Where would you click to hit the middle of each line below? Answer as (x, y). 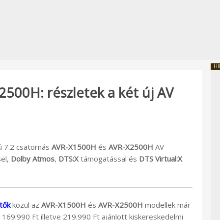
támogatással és (109, 158)
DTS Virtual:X (161, 158)
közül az (26, 205)
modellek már (167, 205)
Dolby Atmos (33, 158)
